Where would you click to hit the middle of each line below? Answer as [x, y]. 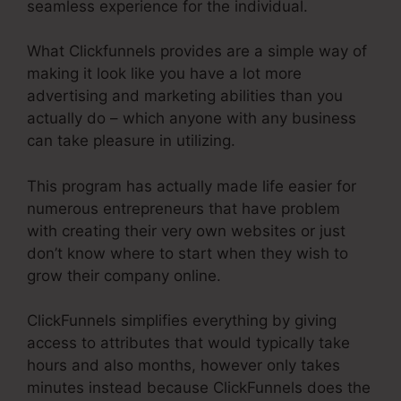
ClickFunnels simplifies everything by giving [182, 321]
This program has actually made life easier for [192, 186]
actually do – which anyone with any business [192, 119]
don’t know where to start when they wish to [188, 253]
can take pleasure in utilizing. [131, 141]
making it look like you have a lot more [164, 74]
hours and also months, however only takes [183, 366]
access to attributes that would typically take [188, 343]
